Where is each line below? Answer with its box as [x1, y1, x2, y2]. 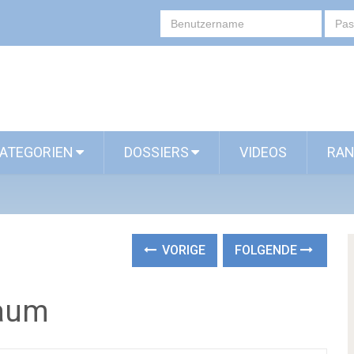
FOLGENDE [235, 243, 301, 258]
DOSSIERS [124, 144, 189, 160]
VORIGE [159, 243, 206, 258]
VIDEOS [239, 144, 287, 160]
